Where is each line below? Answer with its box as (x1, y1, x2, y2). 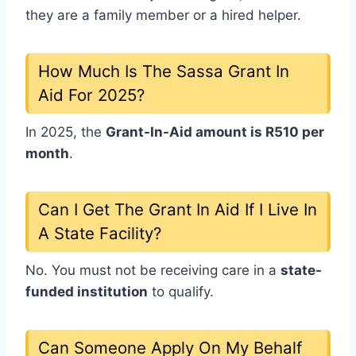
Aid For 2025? (38, 85, 145, 106)
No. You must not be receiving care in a (25, 262, 281, 279)
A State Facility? (38, 223, 161, 244)
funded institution (25, 284, 148, 300)
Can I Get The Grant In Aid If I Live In (38, 199, 317, 220)
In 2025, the (25, 124, 106, 141)
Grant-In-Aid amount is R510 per (106, 124, 324, 141)
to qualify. (148, 284, 214, 300)
